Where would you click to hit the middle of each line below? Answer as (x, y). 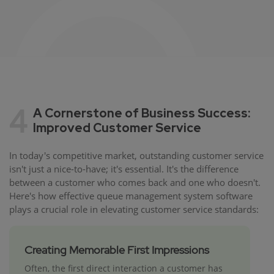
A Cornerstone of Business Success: (142, 113)
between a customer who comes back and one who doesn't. (135, 183)
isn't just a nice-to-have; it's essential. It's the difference (124, 169)
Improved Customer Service (117, 128)
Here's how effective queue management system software (131, 196)
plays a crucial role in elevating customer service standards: (134, 209)
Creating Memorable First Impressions (117, 250)
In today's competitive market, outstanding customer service (136, 156)
